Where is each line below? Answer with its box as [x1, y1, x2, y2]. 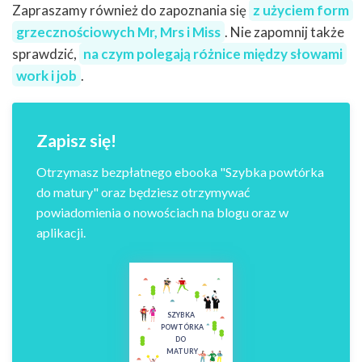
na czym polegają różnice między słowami [83, 45, 343, 63]
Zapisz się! [36, 130, 116, 151]
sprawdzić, [12, 45, 79, 63]
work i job [16, 67, 77, 85]
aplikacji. [36, 225, 86, 241]
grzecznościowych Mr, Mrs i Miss [16, 23, 221, 41]
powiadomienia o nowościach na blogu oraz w [36, 204, 288, 221]
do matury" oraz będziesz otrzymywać [36, 184, 250, 200]
